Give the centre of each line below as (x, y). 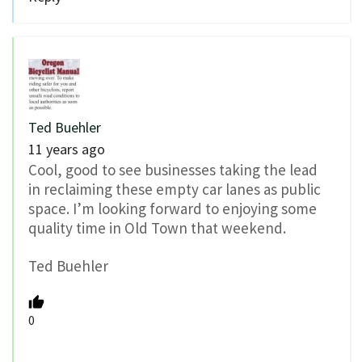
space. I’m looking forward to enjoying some (173, 208)
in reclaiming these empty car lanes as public (175, 189)
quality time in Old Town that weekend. (157, 227)
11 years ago (67, 149)
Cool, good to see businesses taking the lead (173, 169)
